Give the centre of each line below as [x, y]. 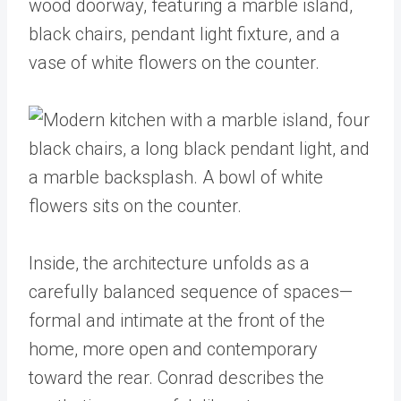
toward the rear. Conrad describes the [176, 378]
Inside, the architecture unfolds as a [169, 263]
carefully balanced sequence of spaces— [191, 292]
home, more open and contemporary [173, 349]
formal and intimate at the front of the [177, 320]
